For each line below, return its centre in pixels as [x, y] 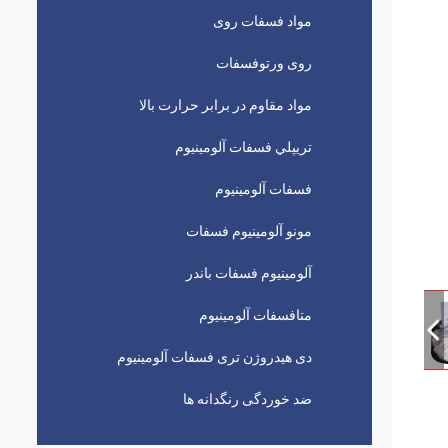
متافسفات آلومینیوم [255, 315]
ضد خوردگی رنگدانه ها [247, 399]
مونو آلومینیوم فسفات [249, 231]
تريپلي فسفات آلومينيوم [243, 147]
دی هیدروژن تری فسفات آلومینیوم [214, 357]
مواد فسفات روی [262, 21]
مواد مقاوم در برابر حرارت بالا [225, 105]
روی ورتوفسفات [264, 63]
